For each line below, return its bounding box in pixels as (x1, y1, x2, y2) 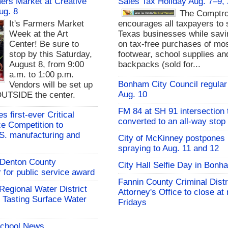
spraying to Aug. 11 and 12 (118, 144, 219, 154)
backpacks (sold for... (118, 60, 201, 70)
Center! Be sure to (9, 39, 79, 49)
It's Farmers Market (9, 19, 84, 29)
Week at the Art (9, 29, 69, 39)
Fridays (118, 197, 147, 208)
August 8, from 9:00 (9, 60, 84, 70)
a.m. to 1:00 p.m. (9, 70, 74, 80)
